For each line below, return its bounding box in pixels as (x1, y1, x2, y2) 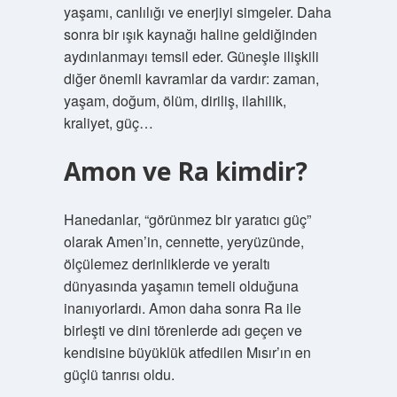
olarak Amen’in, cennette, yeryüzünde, (63, 231, 304, 252)
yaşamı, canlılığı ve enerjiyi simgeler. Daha (63, 2, 331, 22)
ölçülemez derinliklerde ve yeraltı (63, 253, 270, 274)
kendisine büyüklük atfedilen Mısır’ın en (63, 342, 311, 362)
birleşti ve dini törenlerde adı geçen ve (63, 320, 302, 340)
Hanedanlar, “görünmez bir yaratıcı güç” (63, 209, 311, 230)
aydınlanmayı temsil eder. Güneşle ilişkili (63, 46, 319, 66)
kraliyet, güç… (63, 113, 153, 133)
